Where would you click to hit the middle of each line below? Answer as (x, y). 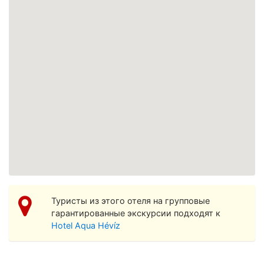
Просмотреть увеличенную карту (71, 170)
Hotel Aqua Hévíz (86, 225)
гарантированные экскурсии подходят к (136, 213)
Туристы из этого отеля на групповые (131, 200)
